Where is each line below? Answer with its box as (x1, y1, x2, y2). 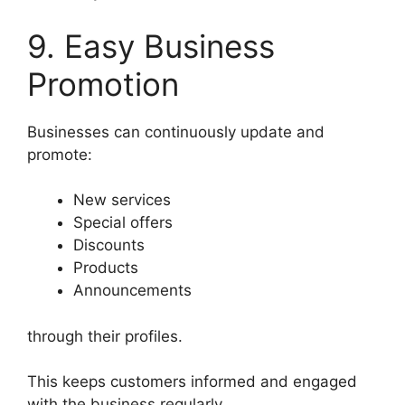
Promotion (27, 64, 179, 103)
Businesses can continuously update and (27, 122, 325, 141)
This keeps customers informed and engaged (27, 372, 357, 391)
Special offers (73, 213, 173, 232)
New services (73, 191, 171, 210)
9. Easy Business (27, 26, 275, 65)
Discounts (73, 236, 145, 255)
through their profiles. (27, 326, 183, 345)
